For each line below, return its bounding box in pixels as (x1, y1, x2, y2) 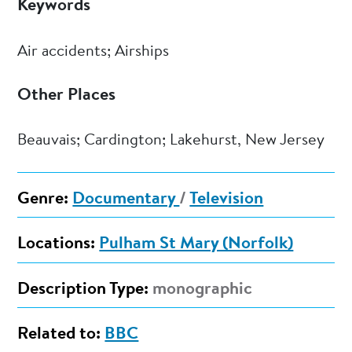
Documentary (72, 191, 180, 209)
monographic (148, 280, 253, 299)
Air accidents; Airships (17, 43, 170, 60)
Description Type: (17, 280, 149, 299)
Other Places (17, 86, 116, 104)
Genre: (17, 191, 69, 209)
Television (189, 191, 264, 209)
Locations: (17, 236, 96, 254)
